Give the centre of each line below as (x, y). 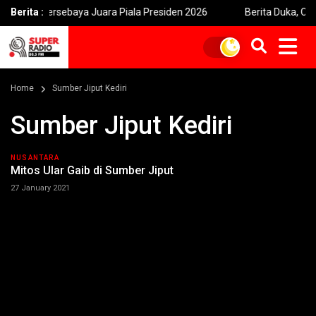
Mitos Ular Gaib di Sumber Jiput (92, 170)
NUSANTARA (35, 158)
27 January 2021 (40, 188)
